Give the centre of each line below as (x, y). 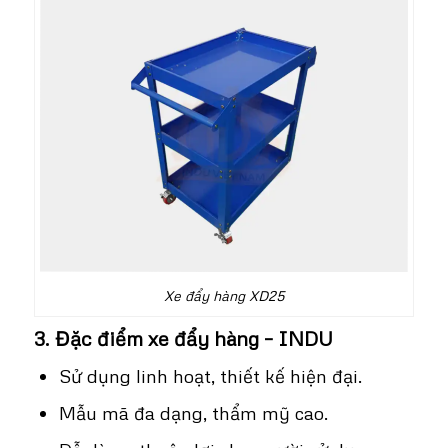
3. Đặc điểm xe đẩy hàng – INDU (183, 338)
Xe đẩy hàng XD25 (223, 296)
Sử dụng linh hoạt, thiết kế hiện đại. (210, 376)
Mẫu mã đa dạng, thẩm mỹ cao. (193, 413)
